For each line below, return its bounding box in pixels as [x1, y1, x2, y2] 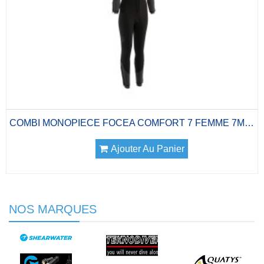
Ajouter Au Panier [111, 143, 184, 154]
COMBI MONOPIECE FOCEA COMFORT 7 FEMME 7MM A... [245, 117, 254, 128]
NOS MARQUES [9, 202, 97, 216]
